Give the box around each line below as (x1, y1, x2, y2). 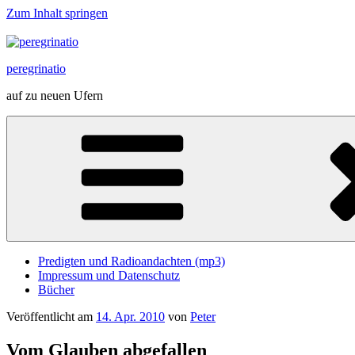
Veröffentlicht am (6, 310, 93, 323)
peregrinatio (6, 62, 66, 75)
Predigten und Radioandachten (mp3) (38, 254, 225, 268)
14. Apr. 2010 (96, 310, 165, 323)
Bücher (38, 283, 74, 296)
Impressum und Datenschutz (38, 269, 180, 282)
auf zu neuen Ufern (6, 89, 103, 102)
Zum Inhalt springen (6, 6, 108, 20)
